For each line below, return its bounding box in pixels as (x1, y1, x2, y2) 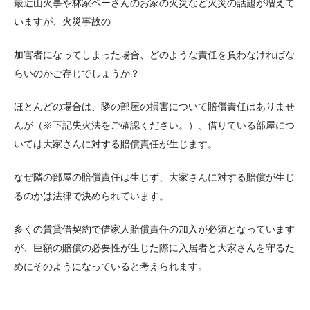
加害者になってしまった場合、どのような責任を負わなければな (14, 49, 295, 61)
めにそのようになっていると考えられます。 (14, 261, 208, 273)
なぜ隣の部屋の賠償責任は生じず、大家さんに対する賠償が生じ (14, 172, 295, 183)
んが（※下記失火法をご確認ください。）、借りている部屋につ (14, 120, 295, 131)
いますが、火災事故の (14, 15, 111, 27)
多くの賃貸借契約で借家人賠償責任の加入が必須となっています (14, 224, 295, 235)
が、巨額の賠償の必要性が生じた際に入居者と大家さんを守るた (14, 242, 295, 254)
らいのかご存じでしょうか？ (14, 68, 140, 80)
